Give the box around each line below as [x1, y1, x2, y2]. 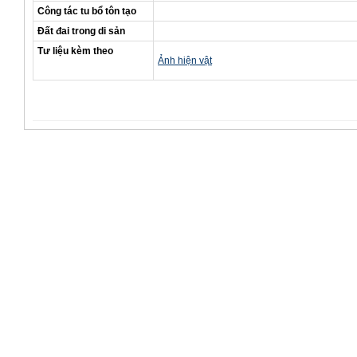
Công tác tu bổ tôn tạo [37, 6, 136, 17]
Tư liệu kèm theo [37, 45, 113, 57]
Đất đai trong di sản [37, 25, 125, 37]
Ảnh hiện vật [158, 55, 212, 66]
